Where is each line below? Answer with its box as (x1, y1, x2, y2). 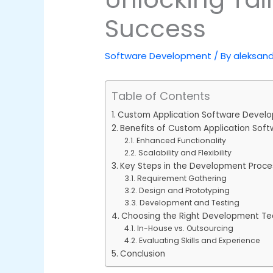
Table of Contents (112, 88, 211, 104)
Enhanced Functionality (136, 135, 226, 146)
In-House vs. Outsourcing (136, 223, 233, 234)
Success (105, 12, 207, 46)
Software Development (105, 49, 212, 63)
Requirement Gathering (136, 173, 227, 184)
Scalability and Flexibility (138, 147, 232, 158)
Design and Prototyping (138, 185, 230, 196)
